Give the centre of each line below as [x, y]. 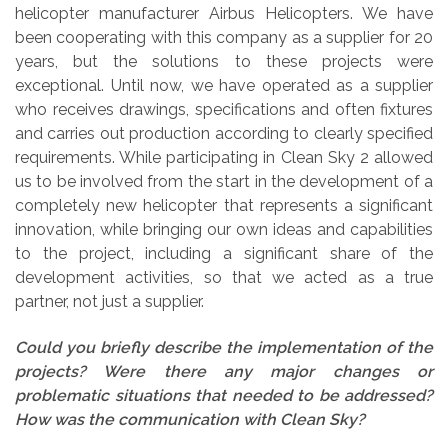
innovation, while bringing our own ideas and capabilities [224, 229]
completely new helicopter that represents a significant [224, 205]
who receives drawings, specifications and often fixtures [224, 109]
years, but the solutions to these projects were [224, 61]
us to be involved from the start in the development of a [224, 181]
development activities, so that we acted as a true [224, 277]
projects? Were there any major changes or [224, 372]
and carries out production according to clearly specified [224, 133]
